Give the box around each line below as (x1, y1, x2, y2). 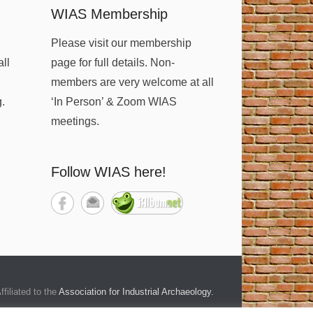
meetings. (50, 115, 99, 127)
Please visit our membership (50, 37, 191, 49)
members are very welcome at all (50, 76, 214, 88)
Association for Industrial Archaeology (59, 286, 211, 297)
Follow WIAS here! (50, 164, 166, 180)
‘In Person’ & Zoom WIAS (50, 96, 177, 108)
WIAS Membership (50, 6, 168, 22)
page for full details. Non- (50, 57, 175, 68)
